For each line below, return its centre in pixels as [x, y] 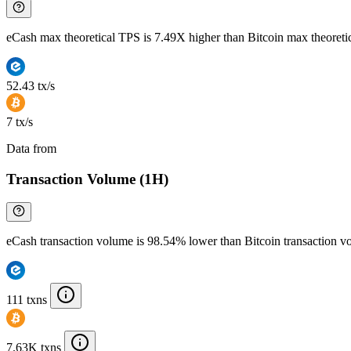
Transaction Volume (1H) [87, 179]
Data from [33, 148]
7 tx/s [20, 121]
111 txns [27, 300]
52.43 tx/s [31, 85]
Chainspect [87, 148]
